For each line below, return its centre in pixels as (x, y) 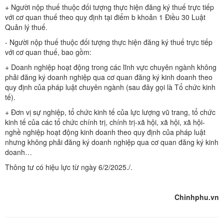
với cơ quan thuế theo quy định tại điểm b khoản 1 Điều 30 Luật (105, 17)
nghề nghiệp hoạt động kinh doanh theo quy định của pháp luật (105, 132)
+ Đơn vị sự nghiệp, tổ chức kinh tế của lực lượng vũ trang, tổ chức (110, 112)
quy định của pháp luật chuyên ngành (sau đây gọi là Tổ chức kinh (110, 87)
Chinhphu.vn (197, 197)
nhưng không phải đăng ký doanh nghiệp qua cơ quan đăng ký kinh (112, 142)
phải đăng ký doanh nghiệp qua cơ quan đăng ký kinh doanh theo (109, 77)
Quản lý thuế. (26, 27)
